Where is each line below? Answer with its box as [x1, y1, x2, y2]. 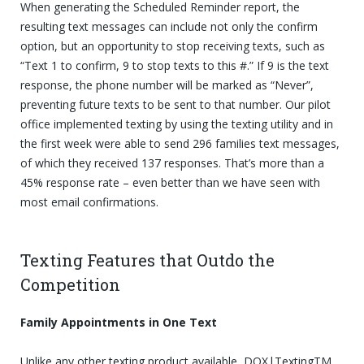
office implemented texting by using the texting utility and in [20, 115, 333, 132]
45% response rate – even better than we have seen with [20, 174, 320, 190]
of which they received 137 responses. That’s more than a [20, 154, 324, 171]
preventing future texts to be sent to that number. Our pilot [20, 96, 331, 112]
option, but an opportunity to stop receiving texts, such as [20, 37, 325, 54]
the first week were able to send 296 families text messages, [20, 135, 340, 151]
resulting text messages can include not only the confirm [20, 18, 318, 34]
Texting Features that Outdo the [20, 249, 275, 271]
